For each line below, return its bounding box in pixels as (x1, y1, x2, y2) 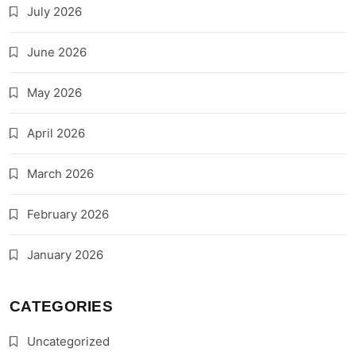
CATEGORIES (10, 298, 113, 315)
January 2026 (27, 247, 103, 263)
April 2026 (27, 126, 85, 141)
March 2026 (27, 166, 94, 182)
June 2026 (27, 44, 87, 60)
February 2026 (27, 207, 109, 222)
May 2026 (27, 85, 82, 101)
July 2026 (27, 4, 82, 20)
